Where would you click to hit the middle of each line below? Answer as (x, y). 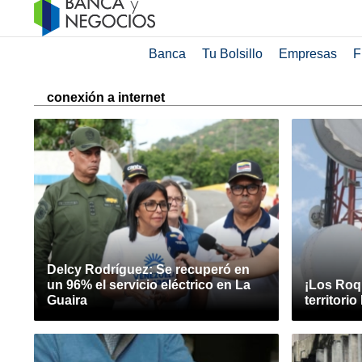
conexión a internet (106, 97)
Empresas (307, 54)
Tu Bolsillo (232, 54)
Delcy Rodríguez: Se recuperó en (148, 269)
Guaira (67, 300)
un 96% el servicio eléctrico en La (149, 285)
